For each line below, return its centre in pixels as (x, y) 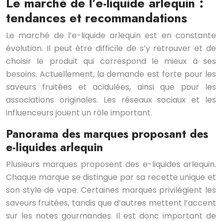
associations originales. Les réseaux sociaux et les (111, 100)
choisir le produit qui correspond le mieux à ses (111, 61)
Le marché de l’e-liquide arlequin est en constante (111, 36)
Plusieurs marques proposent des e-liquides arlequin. (111, 165)
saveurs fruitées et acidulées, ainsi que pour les (111, 87)
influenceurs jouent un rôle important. (79, 113)
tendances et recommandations (96, 18)
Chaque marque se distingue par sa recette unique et (111, 177)
